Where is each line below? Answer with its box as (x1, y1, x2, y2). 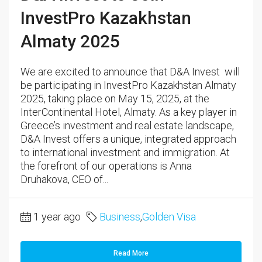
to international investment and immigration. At (20, 146, 230, 158)
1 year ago (33, 210, 81, 223)
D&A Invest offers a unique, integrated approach (20, 132, 236, 145)
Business (99, 210, 140, 223)
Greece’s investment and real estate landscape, (20, 119, 234, 132)
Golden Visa (142, 210, 196, 223)
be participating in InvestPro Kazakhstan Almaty (20, 78, 236, 91)
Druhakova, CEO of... (20, 173, 108, 185)
